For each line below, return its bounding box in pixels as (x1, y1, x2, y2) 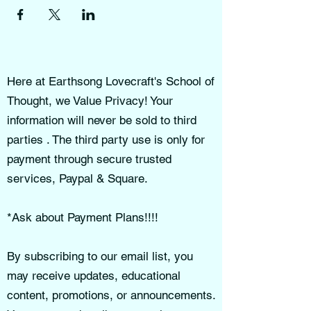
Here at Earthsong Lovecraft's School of (7, 74, 215, 88)
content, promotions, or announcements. (7, 288, 215, 302)
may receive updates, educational (7, 269, 180, 283)
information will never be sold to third (7, 113, 196, 127)
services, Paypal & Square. (7, 171, 148, 185)
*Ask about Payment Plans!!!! (7, 210, 162, 224)
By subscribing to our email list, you (7, 249, 193, 263)
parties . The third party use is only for (7, 133, 205, 146)
